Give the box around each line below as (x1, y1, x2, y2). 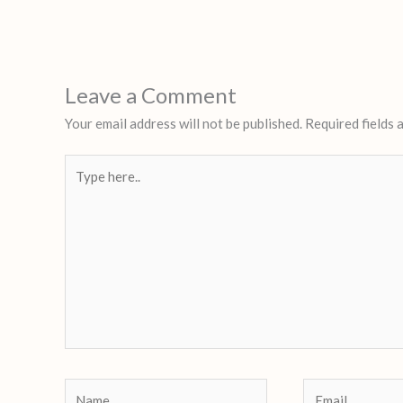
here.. (64, 177, 96, 194)
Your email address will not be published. (65, 115, 302, 132)
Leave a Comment (65, 82, 237, 109)
